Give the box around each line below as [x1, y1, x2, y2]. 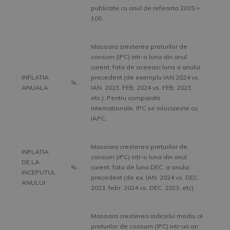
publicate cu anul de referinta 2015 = [91, 4, 200, 12]
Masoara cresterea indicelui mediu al [91, 212, 203, 220]
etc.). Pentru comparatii [91, 94, 160, 102]
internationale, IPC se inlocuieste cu [91, 104, 198, 112]
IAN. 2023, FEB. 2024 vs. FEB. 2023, [91, 84, 193, 92]
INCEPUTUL [22, 168, 56, 177]
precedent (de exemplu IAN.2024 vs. [91, 73, 200, 82]
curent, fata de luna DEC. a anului [91, 163, 189, 171]
